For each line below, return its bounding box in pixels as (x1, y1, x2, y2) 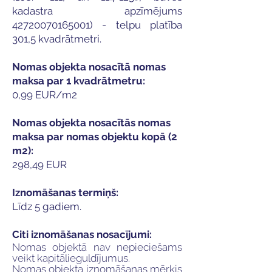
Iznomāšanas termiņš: (12, 186, 118, 199)
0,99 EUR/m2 (12, 89, 77, 101)
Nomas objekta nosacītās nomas (12, 117, 171, 129)
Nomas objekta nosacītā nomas (12, 61, 166, 73)
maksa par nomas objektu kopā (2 (12, 131, 177, 143)
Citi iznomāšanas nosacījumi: (12, 228, 152, 240)
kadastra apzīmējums (12, 5, 182, 17)
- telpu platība (93, 19, 182, 31)
